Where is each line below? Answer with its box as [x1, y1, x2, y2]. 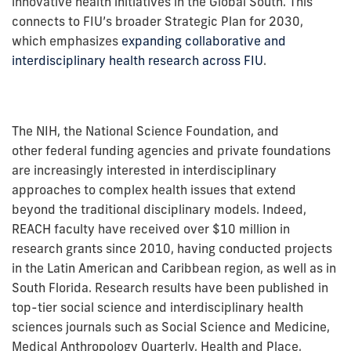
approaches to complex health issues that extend [12, 181, 296, 197]
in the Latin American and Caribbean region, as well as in [12, 259, 336, 276]
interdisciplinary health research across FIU [12, 52, 263, 68]
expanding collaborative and [121, 32, 286, 49]
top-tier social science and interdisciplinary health [12, 299, 303, 315]
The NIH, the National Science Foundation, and [12, 122, 279, 139]
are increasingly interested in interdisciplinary [12, 161, 277, 178]
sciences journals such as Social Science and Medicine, [12, 318, 330, 335]
